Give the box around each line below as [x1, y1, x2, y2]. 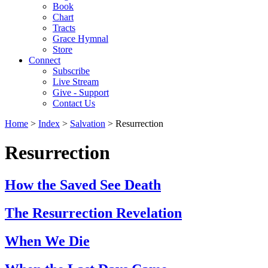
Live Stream [53, 77, 99, 87]
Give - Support [53, 87, 109, 98]
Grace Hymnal [53, 33, 108, 44]
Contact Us [53, 98, 95, 108]
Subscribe [53, 66, 90, 76]
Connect [29, 55, 60, 65]
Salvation [70, 118, 105, 129]
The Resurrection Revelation [5, 205, 182, 221]
